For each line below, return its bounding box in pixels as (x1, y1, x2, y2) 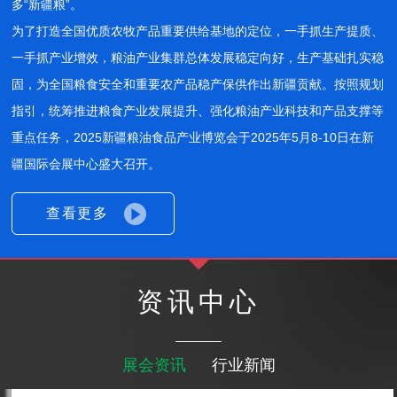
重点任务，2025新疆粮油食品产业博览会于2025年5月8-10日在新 (12, 130, 375, 145)
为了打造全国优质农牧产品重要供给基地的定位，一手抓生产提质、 (12, 24, 385, 39)
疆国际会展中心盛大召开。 (12, 157, 161, 172)
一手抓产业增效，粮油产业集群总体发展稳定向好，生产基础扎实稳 (12, 51, 385, 66)
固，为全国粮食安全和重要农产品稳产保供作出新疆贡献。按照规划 (12, 77, 385, 92)
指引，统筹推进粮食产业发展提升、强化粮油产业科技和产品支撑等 (12, 104, 385, 119)
